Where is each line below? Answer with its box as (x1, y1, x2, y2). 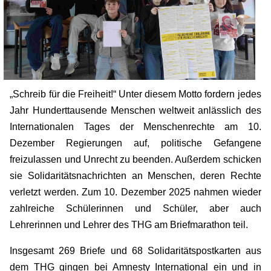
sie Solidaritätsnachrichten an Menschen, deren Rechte (10, 170, 261, 181)
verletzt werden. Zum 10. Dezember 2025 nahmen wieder (10, 186, 261, 197)
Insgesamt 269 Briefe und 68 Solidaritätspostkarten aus (10, 245, 261, 256)
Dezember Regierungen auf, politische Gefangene (10, 137, 261, 148)
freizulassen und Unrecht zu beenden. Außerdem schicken (10, 154, 261, 165)
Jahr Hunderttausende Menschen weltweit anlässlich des (10, 105, 261, 116)
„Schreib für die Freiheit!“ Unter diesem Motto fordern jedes (10, 88, 261, 99)
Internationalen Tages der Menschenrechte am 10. (10, 121, 261, 132)
